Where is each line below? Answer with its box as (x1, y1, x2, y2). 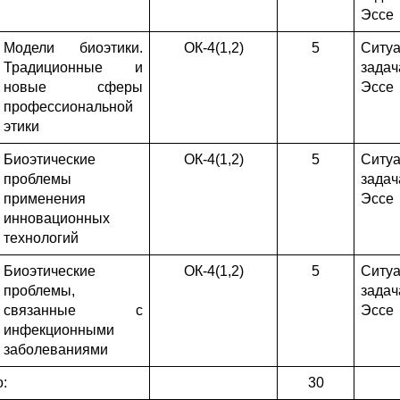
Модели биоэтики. (4, 40, 143, 55)
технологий (4, 230, 79, 246)
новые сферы (4, 79, 143, 95)
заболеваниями (4, 342, 108, 357)
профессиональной (4, 99, 133, 114)
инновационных (4, 211, 110, 226)
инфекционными (4, 322, 114, 337)
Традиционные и (4, 60, 143, 75)
